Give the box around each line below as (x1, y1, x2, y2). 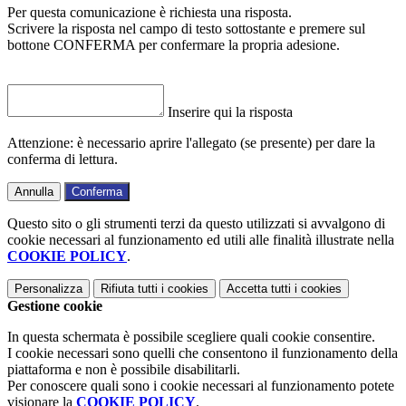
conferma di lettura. (7, 150, 118, 167)
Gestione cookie (7, 297, 102, 314)
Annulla (14, 184, 53, 198)
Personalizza (14, 281, 82, 295)
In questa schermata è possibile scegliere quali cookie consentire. (7, 328, 375, 344)
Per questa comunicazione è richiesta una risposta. (7, 4, 292, 20)
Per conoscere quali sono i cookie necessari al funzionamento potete (7, 377, 394, 393)
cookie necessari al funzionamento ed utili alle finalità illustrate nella (7, 231, 394, 247)
